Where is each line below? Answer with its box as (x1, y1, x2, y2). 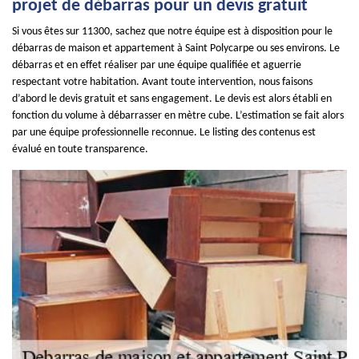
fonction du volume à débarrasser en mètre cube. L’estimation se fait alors (12, 110, 344, 122)
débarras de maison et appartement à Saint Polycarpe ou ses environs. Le (12, 42, 340, 54)
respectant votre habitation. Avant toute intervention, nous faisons (12, 76, 313, 88)
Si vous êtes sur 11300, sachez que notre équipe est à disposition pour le (12, 26, 333, 38)
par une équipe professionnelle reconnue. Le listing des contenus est (12, 127, 316, 139)
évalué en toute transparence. (12, 143, 148, 155)
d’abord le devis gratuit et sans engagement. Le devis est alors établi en (12, 93, 332, 105)
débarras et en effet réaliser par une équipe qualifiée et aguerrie (12, 59, 301, 71)
